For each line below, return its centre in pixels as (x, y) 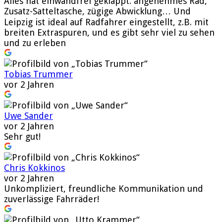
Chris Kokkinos (34, 167)
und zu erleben (35, 43)
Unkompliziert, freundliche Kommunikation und (104, 188)
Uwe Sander (28, 115)
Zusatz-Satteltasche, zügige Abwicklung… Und (97, 11)
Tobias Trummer (38, 74)
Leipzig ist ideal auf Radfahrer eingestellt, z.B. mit (106, 22)
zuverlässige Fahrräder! (52, 199)
